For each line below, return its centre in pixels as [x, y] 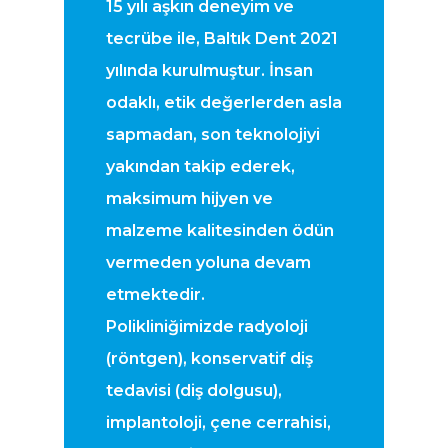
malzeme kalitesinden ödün [219, 231]
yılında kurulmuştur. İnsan [209, 71]
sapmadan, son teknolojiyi [212, 135]
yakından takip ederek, [200, 167]
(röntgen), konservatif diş [209, 359]
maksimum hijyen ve [189, 199]
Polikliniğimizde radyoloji [206, 327]
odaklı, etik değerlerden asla [223, 103]
